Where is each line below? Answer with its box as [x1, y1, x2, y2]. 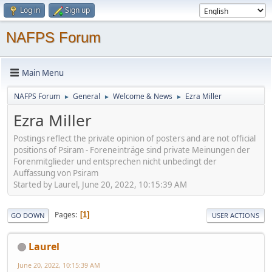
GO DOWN [11, 210, 45, 220]
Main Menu [22, 67, 64, 78]
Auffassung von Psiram [13, 167, 98, 178]
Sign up [65, 5, 90, 15]
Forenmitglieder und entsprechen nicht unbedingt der [13, 155, 217, 167]
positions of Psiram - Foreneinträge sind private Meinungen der [13, 144, 250, 155]
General [73, 91, 100, 101]
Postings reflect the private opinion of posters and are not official [13, 132, 256, 144]
